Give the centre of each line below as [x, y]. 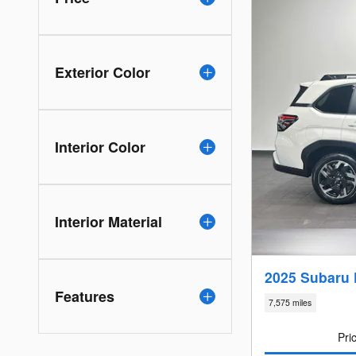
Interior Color [100, 147]
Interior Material [108, 221]
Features [85, 296]
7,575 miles [290, 303]
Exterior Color [103, 72]
